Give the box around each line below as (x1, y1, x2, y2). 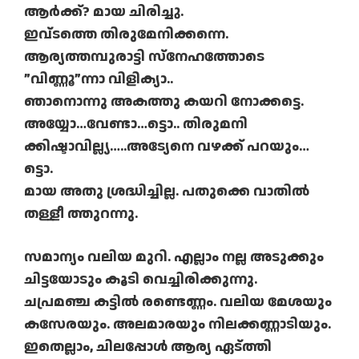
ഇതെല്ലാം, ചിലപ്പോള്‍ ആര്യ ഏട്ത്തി (24, 337, 272, 357)
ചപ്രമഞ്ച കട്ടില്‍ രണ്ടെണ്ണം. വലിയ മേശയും (24, 292, 332, 313)
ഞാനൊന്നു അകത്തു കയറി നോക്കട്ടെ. (24, 91, 304, 112)
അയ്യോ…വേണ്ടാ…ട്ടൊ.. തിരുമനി (24, 114, 248, 135)
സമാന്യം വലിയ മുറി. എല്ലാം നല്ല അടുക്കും (24, 247, 324, 268)
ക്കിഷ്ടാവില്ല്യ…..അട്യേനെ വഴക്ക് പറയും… (24, 136, 309, 157)
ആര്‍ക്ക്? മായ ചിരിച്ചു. (24, 2, 184, 22)
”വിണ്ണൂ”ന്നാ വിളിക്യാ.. (24, 69, 173, 90)
